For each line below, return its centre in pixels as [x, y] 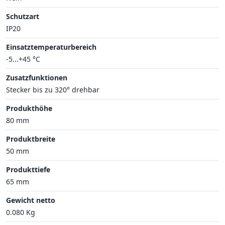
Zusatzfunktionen [37, 77]
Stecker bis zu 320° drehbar [53, 89]
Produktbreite [31, 139]
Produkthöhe [29, 108]
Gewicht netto [31, 200]
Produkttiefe [28, 169]
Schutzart [23, 16]
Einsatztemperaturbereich [51, 47]
